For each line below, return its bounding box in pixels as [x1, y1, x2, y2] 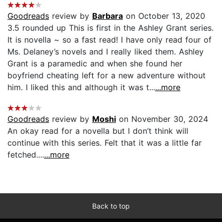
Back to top [92, 201, 130, 210]
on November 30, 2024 [116, 113, 208, 124]
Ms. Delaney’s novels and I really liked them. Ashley [7, 46, 204, 56]
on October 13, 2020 [123, 10, 205, 21]
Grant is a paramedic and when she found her [7, 58, 182, 68]
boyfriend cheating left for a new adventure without [7, 70, 206, 80]
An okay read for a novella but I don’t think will [7, 125, 188, 136]
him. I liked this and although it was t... [7, 82, 155, 92]
